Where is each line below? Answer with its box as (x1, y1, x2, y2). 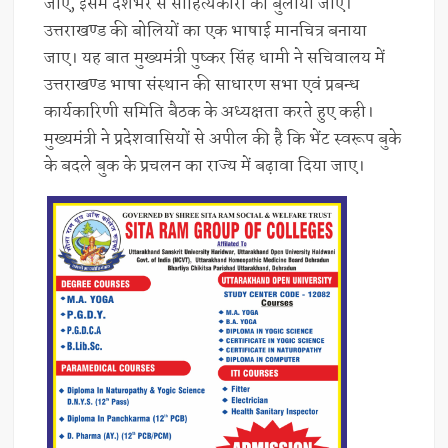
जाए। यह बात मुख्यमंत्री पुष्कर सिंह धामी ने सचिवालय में (44, 44, 386, 72)
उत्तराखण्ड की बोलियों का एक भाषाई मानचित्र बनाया (44, 17, 368, 45)
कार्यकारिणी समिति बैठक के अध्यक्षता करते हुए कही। (44, 98, 375, 126)
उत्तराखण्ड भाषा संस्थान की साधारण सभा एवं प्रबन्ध (44, 71, 361, 99)
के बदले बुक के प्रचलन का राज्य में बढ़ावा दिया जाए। (44, 152, 366, 180)
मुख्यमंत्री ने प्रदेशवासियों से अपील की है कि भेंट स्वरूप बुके (44, 125, 402, 153)
